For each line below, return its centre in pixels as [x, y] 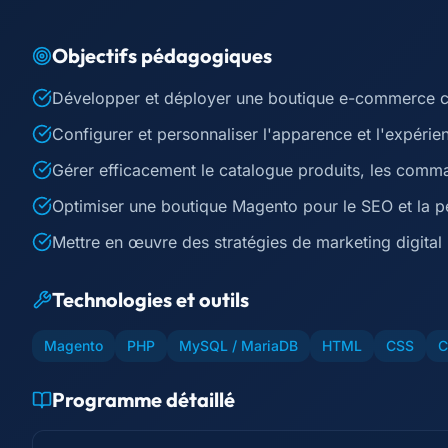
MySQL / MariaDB [238, 345]
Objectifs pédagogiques [162, 55]
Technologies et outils [150, 299]
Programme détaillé [143, 399]
